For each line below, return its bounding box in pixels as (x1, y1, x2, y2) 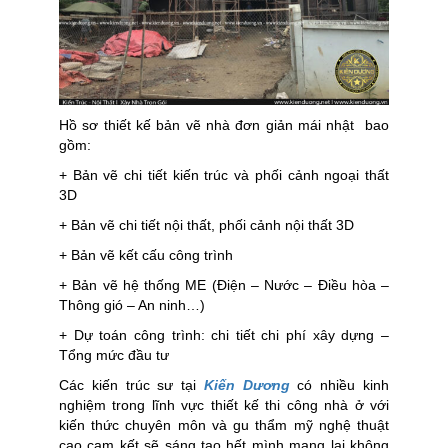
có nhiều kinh (297, 377, 390, 394)
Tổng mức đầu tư (59, 347, 169, 364)
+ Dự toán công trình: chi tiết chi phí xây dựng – (59, 327, 389, 344)
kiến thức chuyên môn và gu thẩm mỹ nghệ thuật (59, 417, 389, 434)
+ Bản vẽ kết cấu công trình (59, 247, 233, 264)
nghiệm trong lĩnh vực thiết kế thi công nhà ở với (59, 397, 389, 414)
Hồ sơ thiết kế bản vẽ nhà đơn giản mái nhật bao (59, 117, 389, 134)
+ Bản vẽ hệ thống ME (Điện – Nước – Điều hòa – (59, 277, 389, 294)
